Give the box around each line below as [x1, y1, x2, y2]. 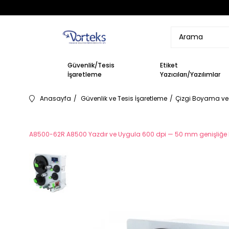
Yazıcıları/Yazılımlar [160, 70, 221, 79]
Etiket [160, 60, 178, 70]
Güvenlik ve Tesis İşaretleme [81, 94, 167, 103]
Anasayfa [40, 94, 71, 103]
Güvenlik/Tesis [67, 60, 114, 70]
